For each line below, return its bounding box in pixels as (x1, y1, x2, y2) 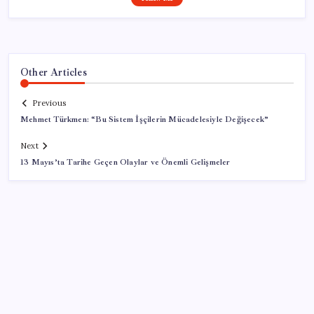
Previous (32, 98, 66, 109)
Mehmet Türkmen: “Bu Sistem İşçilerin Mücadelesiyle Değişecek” (20, 114, 269, 125)
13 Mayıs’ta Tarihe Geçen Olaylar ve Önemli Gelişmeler (20, 157, 231, 168)
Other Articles (20, 65, 87, 78)
